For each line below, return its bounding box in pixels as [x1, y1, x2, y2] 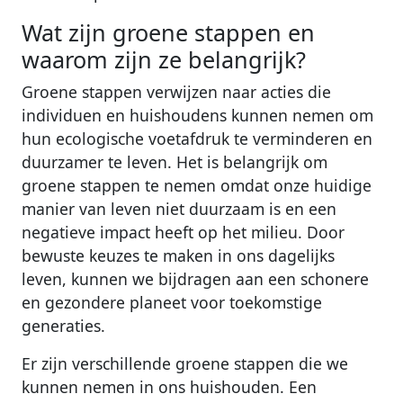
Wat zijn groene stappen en [22, 17, 315, 49]
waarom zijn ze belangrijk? [22, 44, 306, 76]
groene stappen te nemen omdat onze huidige [22, 175, 372, 197]
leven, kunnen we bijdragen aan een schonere [22, 268, 369, 291]
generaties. [22, 315, 105, 337]
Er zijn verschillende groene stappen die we [22, 353, 348, 375]
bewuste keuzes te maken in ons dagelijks [22, 245, 335, 267]
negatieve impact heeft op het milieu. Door [22, 221, 345, 244]
